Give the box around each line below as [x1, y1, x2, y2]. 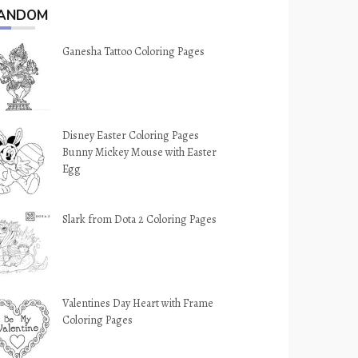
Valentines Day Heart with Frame [62, 296, 214, 311]
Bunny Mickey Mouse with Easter [62, 145, 217, 160]
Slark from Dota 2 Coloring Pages [62, 212, 217, 227]
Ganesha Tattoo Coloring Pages [62, 44, 205, 59]
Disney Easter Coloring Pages [62, 128, 200, 143]
